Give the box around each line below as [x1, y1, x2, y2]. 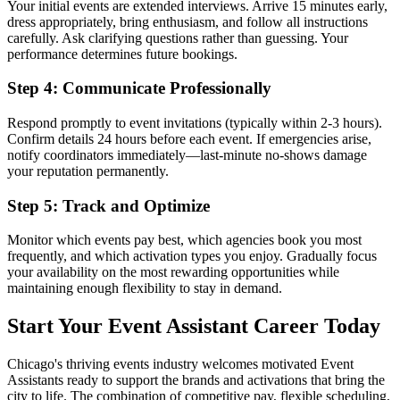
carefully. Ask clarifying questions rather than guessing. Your [7, 29, 348, 46]
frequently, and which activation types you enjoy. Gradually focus [7, 248, 377, 264]
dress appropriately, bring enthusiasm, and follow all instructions [7, 13, 368, 29]
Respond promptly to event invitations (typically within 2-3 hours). [7, 115, 382, 130]
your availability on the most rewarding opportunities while [7, 264, 339, 280]
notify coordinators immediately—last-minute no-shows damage [7, 147, 367, 162]
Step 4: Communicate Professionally [7, 79, 271, 98]
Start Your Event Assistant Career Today [7, 314, 380, 338]
